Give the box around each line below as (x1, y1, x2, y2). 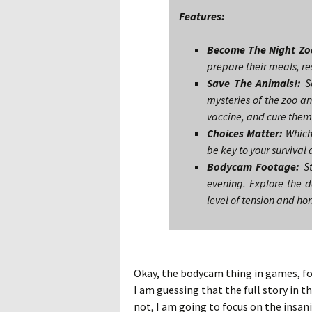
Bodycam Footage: (207, 159, 300, 173)
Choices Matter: (207, 126, 283, 140)
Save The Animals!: (207, 76, 302, 90)
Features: (179, 9, 225, 23)
